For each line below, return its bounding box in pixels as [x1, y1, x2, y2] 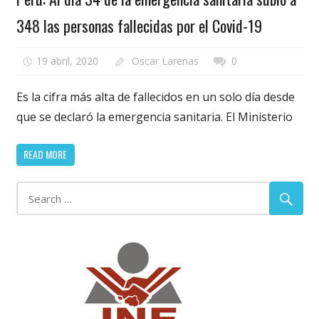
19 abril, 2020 [36, 53, 99, 68]
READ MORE [23, 147, 67, 162]
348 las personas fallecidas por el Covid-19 [16, 14, 262, 38]
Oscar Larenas [131, 53, 199, 68]
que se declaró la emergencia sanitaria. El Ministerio [16, 108, 293, 125]
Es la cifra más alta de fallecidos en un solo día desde [16, 88, 295, 105]
